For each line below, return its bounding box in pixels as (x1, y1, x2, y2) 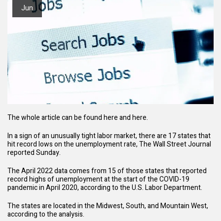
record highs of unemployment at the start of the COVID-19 (7, 174, 189, 185)
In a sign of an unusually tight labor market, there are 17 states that (7, 131, 211, 142)
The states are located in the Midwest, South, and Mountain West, (7, 201, 208, 212)
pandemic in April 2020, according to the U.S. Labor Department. (7, 183, 202, 193)
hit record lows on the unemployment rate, (7, 139, 139, 150)
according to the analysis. (7, 209, 86, 220)
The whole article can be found (7, 112, 104, 123)
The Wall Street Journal (139, 139, 211, 150)
